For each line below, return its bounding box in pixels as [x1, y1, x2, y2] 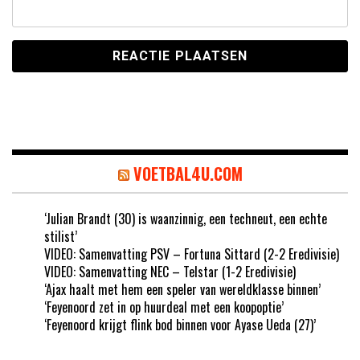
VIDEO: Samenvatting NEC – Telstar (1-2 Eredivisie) [44, 262, 296, 282]
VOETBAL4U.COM [133, 162, 243, 186]
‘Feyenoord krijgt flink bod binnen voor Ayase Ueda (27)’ [44, 315, 316, 335]
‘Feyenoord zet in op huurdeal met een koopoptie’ [44, 297, 284, 317]
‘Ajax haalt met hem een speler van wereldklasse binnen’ [44, 280, 321, 300]
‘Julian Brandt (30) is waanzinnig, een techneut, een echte [44, 209, 327, 229]
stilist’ [44, 227, 77, 247]
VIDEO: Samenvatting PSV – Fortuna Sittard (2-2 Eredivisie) [44, 244, 339, 264]
